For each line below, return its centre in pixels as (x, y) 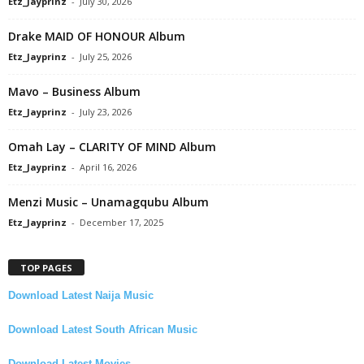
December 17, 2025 (121, 222)
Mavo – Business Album (74, 91)
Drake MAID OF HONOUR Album (97, 36)
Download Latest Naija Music (81, 295)
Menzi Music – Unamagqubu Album (108, 201)
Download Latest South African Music (103, 329)
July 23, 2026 (106, 111)
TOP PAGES (46, 267)
